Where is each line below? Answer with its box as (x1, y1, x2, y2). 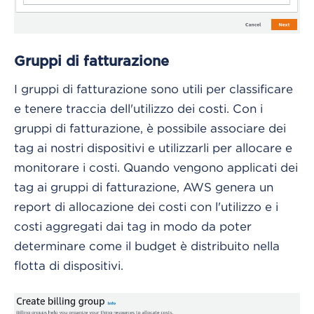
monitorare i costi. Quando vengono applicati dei (14, 161, 298, 174)
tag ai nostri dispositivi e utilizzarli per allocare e (14, 141, 292, 154)
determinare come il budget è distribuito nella (14, 239, 280, 252)
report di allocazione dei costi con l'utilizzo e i (14, 200, 278, 213)
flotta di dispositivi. (14, 259, 123, 272)
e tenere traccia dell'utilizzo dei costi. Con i (14, 102, 263, 115)
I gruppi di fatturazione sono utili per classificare (14, 82, 293, 95)
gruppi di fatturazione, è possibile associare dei (14, 121, 286, 135)
